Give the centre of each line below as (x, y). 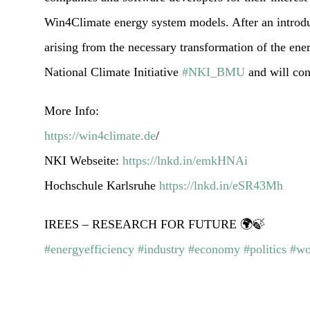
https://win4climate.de (100, 135)
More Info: (72, 110)
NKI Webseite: (84, 160)
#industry (162, 249)
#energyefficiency (90, 249)
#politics (265, 249)
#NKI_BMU (214, 72)
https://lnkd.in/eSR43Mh (221, 185)
